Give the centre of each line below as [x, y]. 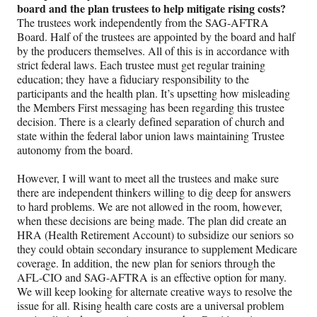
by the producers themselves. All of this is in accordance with [153, 51]
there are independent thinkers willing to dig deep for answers [154, 192]
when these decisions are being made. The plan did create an [152, 221]
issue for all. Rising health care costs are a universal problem [150, 306]
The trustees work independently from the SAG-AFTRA [143, 23]
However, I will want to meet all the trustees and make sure [148, 178]
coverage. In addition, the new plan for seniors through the [146, 263]
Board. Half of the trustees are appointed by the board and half [156, 37]
